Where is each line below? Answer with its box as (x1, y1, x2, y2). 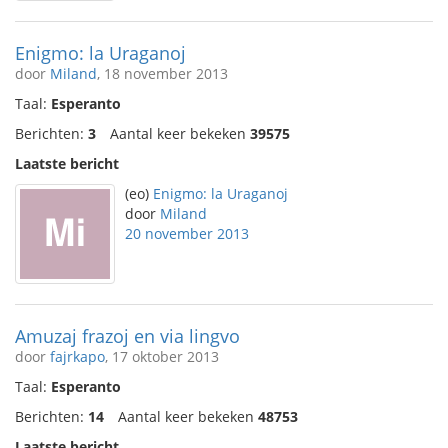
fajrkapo (50, 347, 105, 366)
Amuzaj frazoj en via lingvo (15, 324, 240, 348)
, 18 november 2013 (97, 64, 228, 83)
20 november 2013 (125, 224, 249, 243)
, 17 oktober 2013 (105, 347, 219, 366)
